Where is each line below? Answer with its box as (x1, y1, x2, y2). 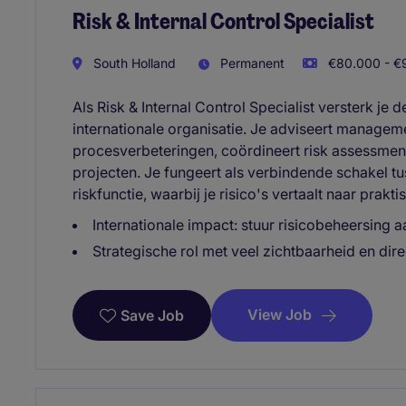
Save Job (121, 305, 184, 324)
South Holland (90, 54, 176, 71)
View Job (247, 304, 312, 324)
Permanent (217, 54, 285, 71)
